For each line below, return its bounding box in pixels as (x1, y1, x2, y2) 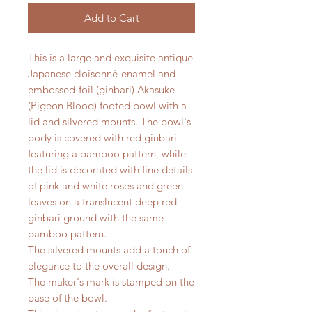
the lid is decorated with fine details (28, 163, 192, 177)
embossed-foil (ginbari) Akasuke (28, 83, 175, 97)
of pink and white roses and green (28, 179, 183, 193)
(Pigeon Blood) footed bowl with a (28, 99, 187, 113)
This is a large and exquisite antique (28, 51, 193, 65)
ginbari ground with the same (28, 211, 164, 225)
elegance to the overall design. (28, 259, 170, 273)
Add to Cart (84, 11, 139, 25)
